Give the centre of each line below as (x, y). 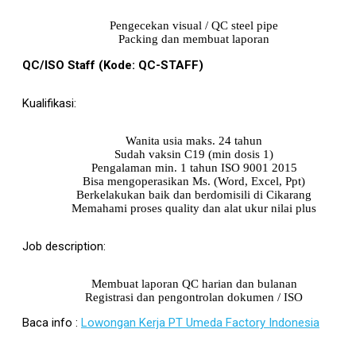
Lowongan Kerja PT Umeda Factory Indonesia (200, 323)
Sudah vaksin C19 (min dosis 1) (194, 154)
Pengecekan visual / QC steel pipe (194, 26)
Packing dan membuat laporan (194, 39)
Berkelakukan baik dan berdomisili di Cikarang (194, 194)
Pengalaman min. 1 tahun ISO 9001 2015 (194, 167)
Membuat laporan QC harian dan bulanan (194, 283)
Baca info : (52, 323)
